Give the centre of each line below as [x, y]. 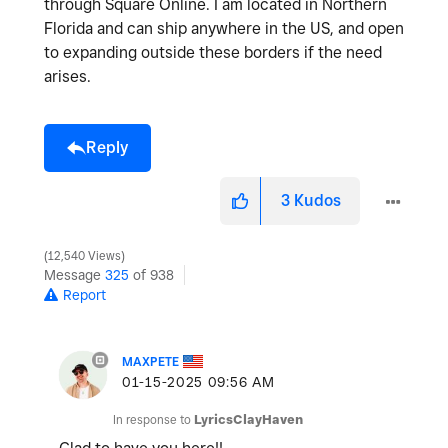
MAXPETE [150, 361]
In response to [153, 419]
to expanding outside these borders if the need [213, 52]
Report [84, 294]
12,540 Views [84, 255]
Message [74, 274]
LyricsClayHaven [248, 419]
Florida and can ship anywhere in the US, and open [224, 28]
